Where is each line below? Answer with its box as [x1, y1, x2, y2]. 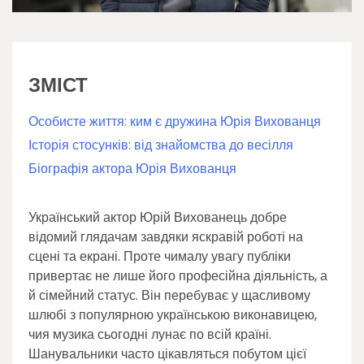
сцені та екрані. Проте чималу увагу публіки [28, 247, 291, 266]
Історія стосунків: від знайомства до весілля [28, 136, 293, 154]
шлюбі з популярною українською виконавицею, [28, 305, 317, 324]
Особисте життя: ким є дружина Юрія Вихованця [28, 112, 321, 131]
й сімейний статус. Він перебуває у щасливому [28, 286, 310, 305]
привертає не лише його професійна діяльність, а [28, 266, 327, 285]
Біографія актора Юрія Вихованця [28, 159, 236, 178]
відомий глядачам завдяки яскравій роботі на [28, 227, 303, 246]
